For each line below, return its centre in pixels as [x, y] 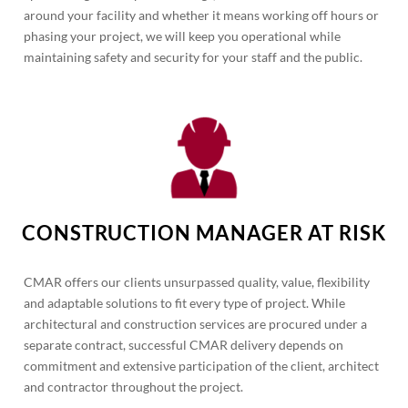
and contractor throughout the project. [134, 387]
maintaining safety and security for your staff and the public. [194, 57]
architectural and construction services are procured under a [196, 324]
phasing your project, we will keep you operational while [183, 36]
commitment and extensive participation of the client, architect [202, 366]
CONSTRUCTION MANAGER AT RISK [204, 233]
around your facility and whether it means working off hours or [202, 15]
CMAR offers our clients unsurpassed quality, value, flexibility [197, 282]
